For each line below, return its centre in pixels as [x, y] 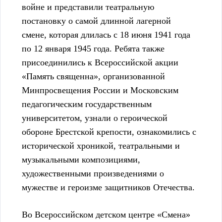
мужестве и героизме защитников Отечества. [108, 188]
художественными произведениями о [93, 174]
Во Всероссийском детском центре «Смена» [106, 215]
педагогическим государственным [87, 104]
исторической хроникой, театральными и [101, 146]
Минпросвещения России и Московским [100, 90]
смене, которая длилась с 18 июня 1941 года [106, 35]
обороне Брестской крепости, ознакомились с [109, 132]
